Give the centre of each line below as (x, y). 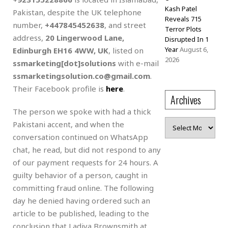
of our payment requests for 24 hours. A (85, 162)
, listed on (126, 50)
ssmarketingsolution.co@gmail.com (81, 76)
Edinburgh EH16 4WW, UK (61, 50)
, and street (125, 25)
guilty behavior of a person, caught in (80, 175)
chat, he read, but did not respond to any (87, 149)
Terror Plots (183, 29)
